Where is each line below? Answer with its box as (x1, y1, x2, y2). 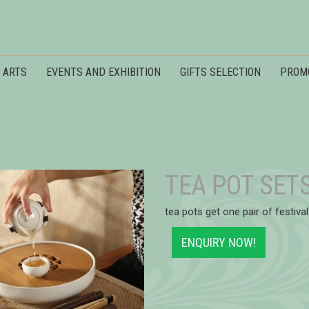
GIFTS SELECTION (180, 66, 261, 79)
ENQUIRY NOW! (181, 235, 256, 250)
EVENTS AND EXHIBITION (46, 66, 161, 79)
